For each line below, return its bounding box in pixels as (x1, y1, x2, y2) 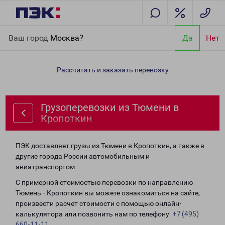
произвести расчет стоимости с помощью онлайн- (16, 199, 182, 207)
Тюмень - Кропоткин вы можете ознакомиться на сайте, (16, 189, 200, 197)
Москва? (50, 33, 83, 43)
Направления (38, 27, 83, 35)
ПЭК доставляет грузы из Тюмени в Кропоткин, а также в (16, 142, 204, 150)
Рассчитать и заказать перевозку (56, 66, 169, 74)
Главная (8, 27, 35, 35)
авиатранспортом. (16, 163, 76, 171)
